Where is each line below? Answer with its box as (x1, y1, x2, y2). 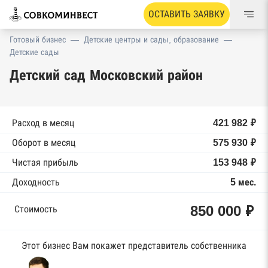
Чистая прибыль (12, 157, 78, 167)
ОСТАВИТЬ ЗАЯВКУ (148, 9, 225, 19)
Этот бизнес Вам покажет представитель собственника (22, 240, 246, 251)
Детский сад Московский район (10, 67, 203, 83)
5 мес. (230, 177, 256, 187)
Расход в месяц (12, 118, 74, 128)
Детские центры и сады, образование (84, 35, 219, 44)
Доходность (12, 177, 60, 187)
